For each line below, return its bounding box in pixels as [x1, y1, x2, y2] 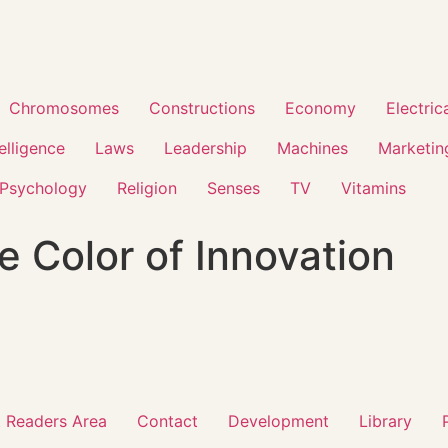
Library [359, 411, 412, 432]
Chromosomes [9, 98, 119, 118]
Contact [137, 411, 198, 432]
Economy [285, 98, 356, 118]
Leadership [164, 138, 247, 158]
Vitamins [341, 178, 406, 198]
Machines [277, 138, 348, 158]
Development [228, 411, 329, 432]
